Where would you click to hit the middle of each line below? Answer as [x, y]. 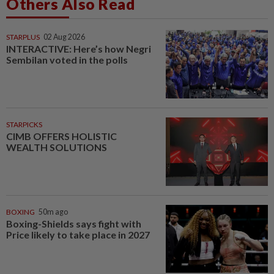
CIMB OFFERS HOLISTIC [61, 136]
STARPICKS [24, 124]
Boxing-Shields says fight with [74, 223]
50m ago [53, 212]
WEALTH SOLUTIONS [57, 147]
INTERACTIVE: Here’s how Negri [79, 49]
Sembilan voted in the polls [67, 60]
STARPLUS [23, 37]
